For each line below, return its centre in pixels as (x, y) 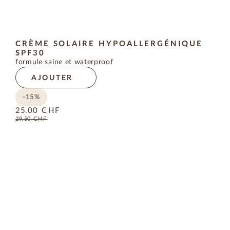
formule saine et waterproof (64, 62)
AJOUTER (52, 78)
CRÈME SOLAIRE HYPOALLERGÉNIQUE (109, 44)
